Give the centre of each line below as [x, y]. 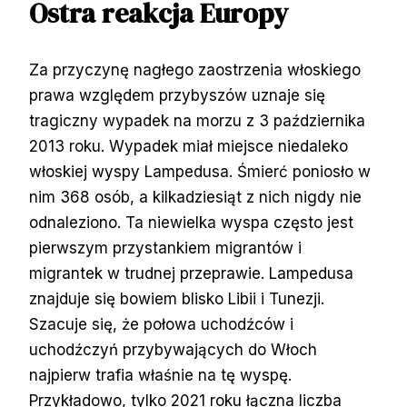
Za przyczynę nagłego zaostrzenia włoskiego [195, 69]
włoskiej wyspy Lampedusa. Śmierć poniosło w [200, 171]
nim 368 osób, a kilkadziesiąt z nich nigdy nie [195, 197]
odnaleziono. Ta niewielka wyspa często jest [191, 222]
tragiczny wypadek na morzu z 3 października [197, 120]
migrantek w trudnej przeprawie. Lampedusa [191, 273]
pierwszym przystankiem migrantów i [165, 248]
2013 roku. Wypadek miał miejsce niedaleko [189, 146]
